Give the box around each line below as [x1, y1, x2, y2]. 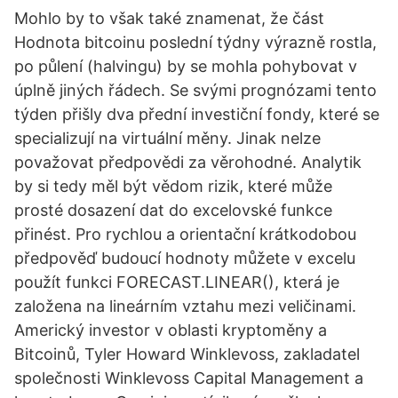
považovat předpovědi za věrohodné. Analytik [14, 153, 362, 171]
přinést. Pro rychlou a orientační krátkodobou [14, 225, 356, 243]
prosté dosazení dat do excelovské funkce [14, 201, 332, 219]
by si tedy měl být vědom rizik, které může [14, 177, 332, 195]
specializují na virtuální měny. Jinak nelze [14, 129, 321, 147]
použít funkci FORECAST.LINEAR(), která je [14, 273, 339, 291]
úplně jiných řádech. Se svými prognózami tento [14, 81, 377, 99]
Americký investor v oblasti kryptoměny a [14, 321, 327, 339]
